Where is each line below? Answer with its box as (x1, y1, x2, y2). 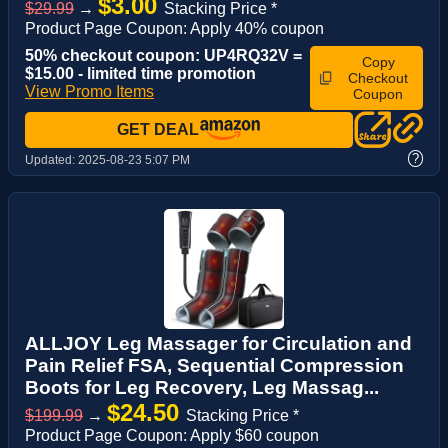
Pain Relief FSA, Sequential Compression (25, 354, 404, 376)
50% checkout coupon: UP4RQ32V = (25, 47, 302, 65)
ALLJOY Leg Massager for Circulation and (25, 332, 412, 354)
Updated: (25, 152, 78, 167)
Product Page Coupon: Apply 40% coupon (25, 20, 324, 38)
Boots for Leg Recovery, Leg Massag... (25, 376, 379, 398)
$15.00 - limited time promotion (25, 65, 256, 83)
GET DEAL (117, 121, 199, 139)
